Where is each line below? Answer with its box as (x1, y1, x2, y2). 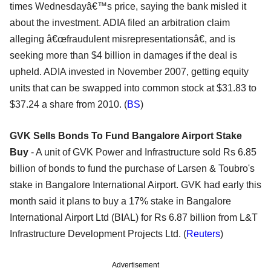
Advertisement (112, 260, 159, 269)
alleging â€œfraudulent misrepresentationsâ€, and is (10, 33, 235, 44)
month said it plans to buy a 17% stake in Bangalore (10, 195, 231, 206)
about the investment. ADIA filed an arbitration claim (10, 17, 230, 28)
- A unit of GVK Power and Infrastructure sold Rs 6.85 (28, 146, 256, 157)
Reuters (186, 228, 220, 239)
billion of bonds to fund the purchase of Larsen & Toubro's (10, 163, 255, 174)
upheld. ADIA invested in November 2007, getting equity (10, 66, 249, 77)
